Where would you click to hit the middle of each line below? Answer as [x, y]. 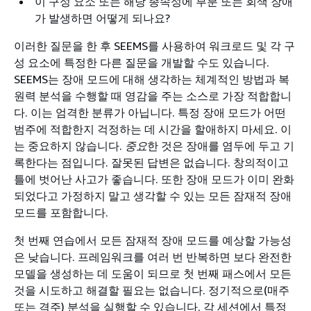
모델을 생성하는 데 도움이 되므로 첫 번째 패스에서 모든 [153, 274]
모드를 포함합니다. [61, 212]
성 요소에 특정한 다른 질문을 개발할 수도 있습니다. [142, 62]
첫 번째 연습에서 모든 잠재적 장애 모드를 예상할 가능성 [153, 240]
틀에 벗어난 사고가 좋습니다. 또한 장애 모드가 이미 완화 [154, 179]
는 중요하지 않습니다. [69, 146]
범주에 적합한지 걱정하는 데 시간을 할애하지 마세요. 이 [153, 129]
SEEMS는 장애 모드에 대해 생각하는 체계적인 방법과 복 [152, 79]
